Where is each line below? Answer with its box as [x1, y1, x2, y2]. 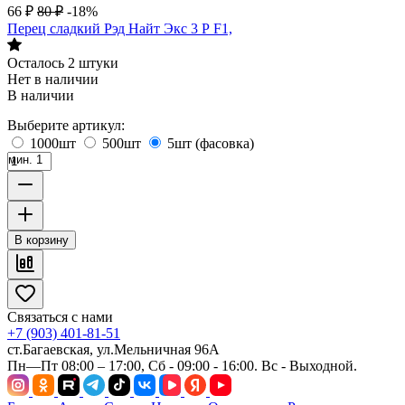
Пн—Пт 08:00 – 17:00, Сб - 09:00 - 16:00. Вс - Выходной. [7, 357, 357, 373]
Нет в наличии [7, 71, 99, 87]
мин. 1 [8, 152, 42, 166]
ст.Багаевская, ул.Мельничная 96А [7, 341, 220, 357]
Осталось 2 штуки [7, 54, 118, 71]
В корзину [14, 232, 69, 247]
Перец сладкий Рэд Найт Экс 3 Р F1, [7, 20, 232, 36]
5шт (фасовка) [167, 135, 254, 151]
